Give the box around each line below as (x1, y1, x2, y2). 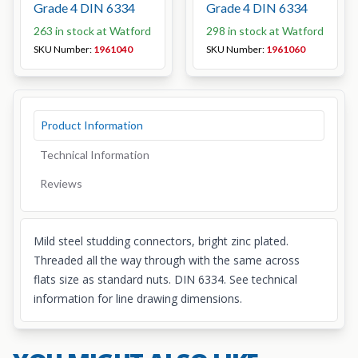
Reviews (40, 177, 82, 190)
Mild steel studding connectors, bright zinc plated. (34, 233, 288, 249)
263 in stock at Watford (34, 24, 151, 38)
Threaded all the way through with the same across (34, 253, 300, 268)
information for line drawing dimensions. (34, 291, 242, 306)
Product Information (41, 118, 143, 132)
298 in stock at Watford (206, 24, 324, 38)
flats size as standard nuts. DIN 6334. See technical (34, 272, 297, 287)
